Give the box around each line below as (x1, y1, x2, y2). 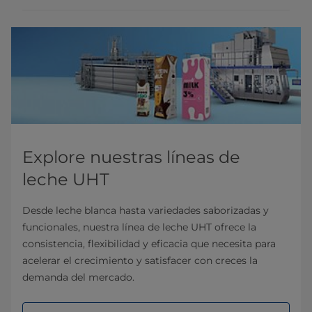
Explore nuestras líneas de (22, 147, 240, 168)
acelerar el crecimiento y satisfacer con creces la (22, 254, 258, 267)
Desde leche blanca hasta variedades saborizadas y (22, 204, 269, 217)
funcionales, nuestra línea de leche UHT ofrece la (22, 221, 256, 234)
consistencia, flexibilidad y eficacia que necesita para (22, 237, 276, 251)
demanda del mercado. (22, 271, 134, 284)
